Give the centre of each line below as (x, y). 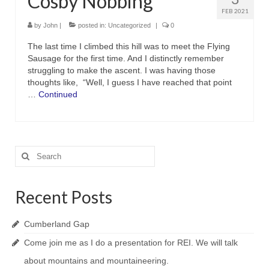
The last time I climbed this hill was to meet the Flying (129, 46)
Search (29, 151)
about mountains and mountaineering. (96, 260)
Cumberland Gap (57, 224)
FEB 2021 (235, 11)
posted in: (92, 25)
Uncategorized (129, 25)
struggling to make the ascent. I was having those (122, 70)
